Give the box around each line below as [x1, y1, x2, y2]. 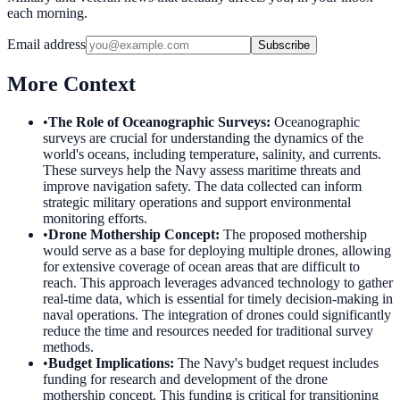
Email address [7, 36, 86, 52]
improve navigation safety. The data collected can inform [43, 178, 362, 194]
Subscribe [258, 37, 310, 52]
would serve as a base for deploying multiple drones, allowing [43, 242, 391, 258]
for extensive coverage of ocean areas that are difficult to [43, 258, 360, 274]
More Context [7, 71, 136, 96]
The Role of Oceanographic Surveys [48, 113, 266, 129]
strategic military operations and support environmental [43, 194, 351, 210]
